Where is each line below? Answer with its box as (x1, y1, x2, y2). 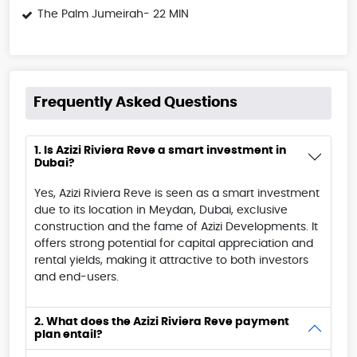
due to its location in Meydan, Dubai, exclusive (34, 205, 288, 217)
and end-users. (34, 272, 119, 284)
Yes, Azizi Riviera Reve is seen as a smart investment (34, 188, 320, 200)
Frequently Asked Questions (33, 96, 237, 111)
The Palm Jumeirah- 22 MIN (37, 9, 189, 21)
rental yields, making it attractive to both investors (34, 255, 308, 267)
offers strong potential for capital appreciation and (34, 238, 313, 250)
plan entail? (34, 329, 103, 341)
